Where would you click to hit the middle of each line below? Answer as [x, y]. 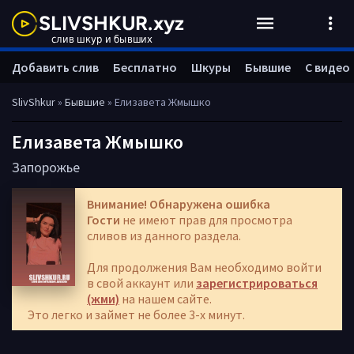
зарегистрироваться [257, 283]
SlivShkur [34, 102]
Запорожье [46, 167]
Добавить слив [55, 67]
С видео [328, 67]
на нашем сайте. [166, 299]
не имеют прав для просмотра [206, 220]
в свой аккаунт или [141, 283]
